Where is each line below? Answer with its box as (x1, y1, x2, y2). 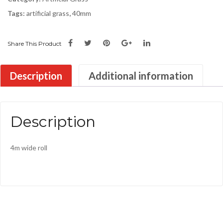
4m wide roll (10, 143, 47, 152)
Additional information (89, 69, 193, 82)
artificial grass (26, 8, 69, 17)
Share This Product (7, 39, 62, 47)
